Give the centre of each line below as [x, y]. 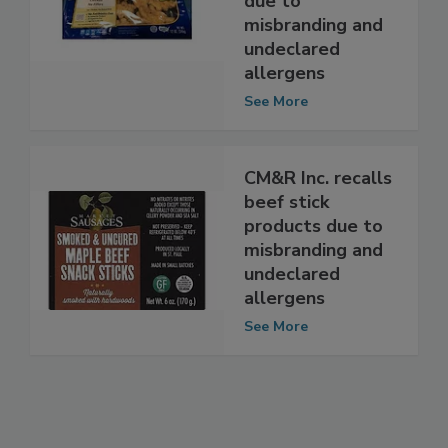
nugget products [316, 18]
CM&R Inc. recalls [318, 219]
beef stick [286, 243]
